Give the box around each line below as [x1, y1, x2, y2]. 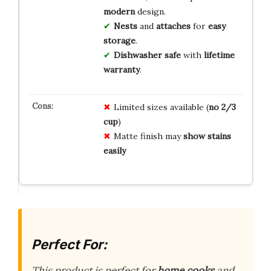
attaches [155, 20, 191, 31]
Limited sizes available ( [113, 101, 209, 113]
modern [103, 5, 135, 17]
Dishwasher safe [113, 49, 181, 60]
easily [103, 145, 126, 156]
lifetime [203, 49, 235, 60]
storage [103, 34, 135, 46]
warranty [103, 64, 140, 75]
